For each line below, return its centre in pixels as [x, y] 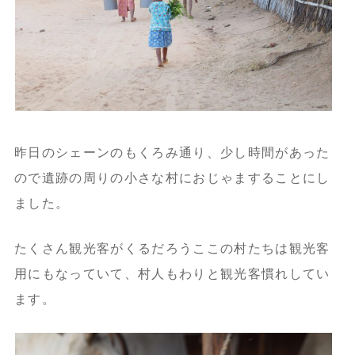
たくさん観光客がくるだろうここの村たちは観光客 [172, 248]
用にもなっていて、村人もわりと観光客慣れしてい [172, 273]
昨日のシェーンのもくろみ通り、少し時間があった [172, 152]
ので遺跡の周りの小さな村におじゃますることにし [172, 177]
